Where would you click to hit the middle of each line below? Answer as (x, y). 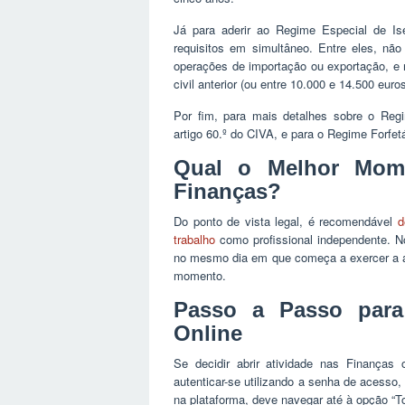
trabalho (194, 239)
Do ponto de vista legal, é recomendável (286, 221)
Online (208, 333)
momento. (200, 275)
